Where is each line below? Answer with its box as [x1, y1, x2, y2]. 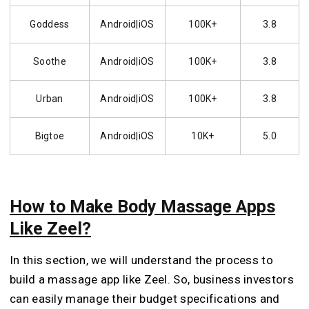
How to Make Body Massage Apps [10, 197, 275, 217]
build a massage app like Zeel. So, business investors [10, 272, 294, 287]
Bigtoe [34, 130, 65, 141]
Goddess [30, 18, 70, 30]
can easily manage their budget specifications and [10, 292, 280, 306]
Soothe [33, 55, 66, 67]
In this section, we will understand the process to [10, 253, 273, 268]
